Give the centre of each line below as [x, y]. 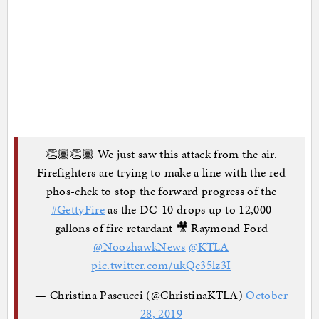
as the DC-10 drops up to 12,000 [188, 210]
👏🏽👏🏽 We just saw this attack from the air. [161, 154]
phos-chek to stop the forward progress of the [161, 191]
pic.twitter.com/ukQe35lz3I [161, 265]
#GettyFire [78, 210]
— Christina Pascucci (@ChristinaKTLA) [141, 295]
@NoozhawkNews [140, 247]
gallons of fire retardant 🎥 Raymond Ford [161, 228]
